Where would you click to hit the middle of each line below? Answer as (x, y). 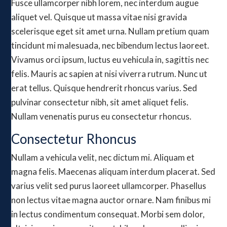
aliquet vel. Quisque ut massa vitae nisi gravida (99, 17)
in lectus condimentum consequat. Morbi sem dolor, (108, 214)
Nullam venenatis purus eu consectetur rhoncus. (102, 116)
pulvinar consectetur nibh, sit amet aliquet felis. (100, 102)
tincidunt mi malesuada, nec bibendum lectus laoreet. (110, 45)
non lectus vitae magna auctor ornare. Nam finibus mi (111, 200)
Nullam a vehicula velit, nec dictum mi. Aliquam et (103, 157)
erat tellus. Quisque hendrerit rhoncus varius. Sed (104, 88)
